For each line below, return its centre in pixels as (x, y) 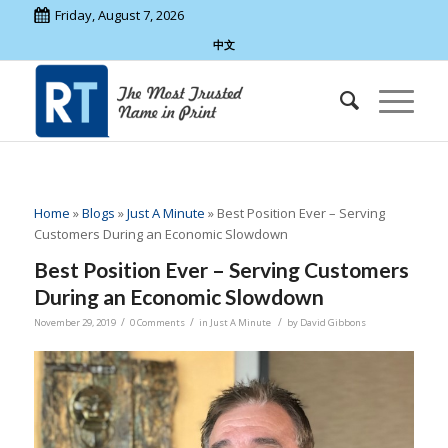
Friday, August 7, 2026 (119, 15)
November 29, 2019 (74, 323)
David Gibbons (332, 323)
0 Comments (157, 323)
